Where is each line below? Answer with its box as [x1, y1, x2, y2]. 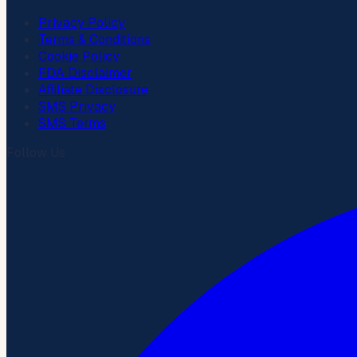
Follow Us [6, 143, 65, 161]
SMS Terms [38, 114, 106, 131]
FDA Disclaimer [38, 64, 132, 81]
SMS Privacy [38, 97, 116, 115]
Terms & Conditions [38, 30, 151, 48]
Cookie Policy [38, 47, 120, 65]
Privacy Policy [38, 14, 125, 31]
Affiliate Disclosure [38, 80, 148, 98]
